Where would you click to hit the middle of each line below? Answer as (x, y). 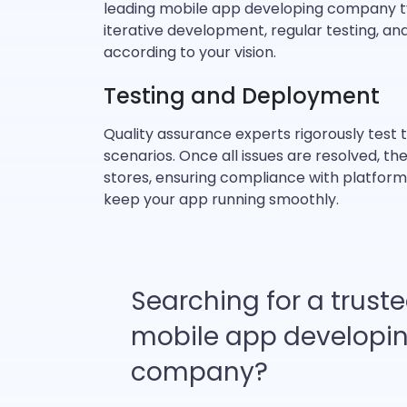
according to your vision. (190, 52)
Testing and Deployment (242, 96)
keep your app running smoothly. (221, 199)
